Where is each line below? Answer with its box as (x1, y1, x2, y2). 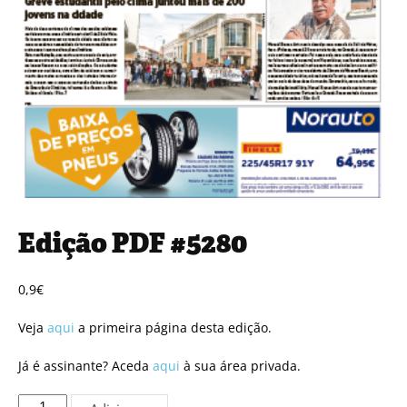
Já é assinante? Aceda (18, 356, 153, 374)
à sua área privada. (180, 356, 301, 374)
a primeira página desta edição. (74, 318, 272, 336)
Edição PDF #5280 (18, 224, 247, 261)
